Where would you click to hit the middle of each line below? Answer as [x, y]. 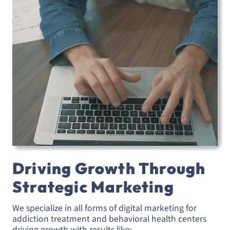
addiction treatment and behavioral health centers [109, 219]
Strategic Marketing [93, 187]
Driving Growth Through [109, 168]
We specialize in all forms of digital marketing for [104, 208]
